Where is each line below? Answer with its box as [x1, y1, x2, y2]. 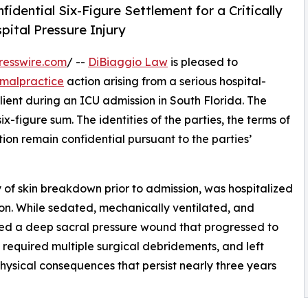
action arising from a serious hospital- [64, 74, 266, 89]
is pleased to [168, 55, 238, 69]
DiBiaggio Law [88, 55, 168, 69]
